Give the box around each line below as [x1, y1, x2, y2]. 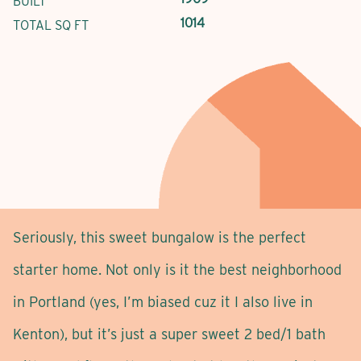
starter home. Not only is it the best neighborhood [13, 260, 342, 278]
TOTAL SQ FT [13, 17, 89, 33]
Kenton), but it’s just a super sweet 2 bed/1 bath [13, 325, 326, 342]
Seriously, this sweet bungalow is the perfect [13, 228, 306, 246]
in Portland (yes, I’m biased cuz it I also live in [13, 293, 313, 310]
